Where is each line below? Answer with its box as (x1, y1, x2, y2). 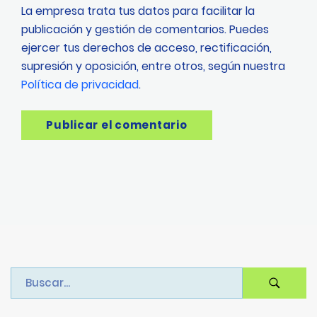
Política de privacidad (21, 76, 139, 93)
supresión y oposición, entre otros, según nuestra (21, 58, 285, 74)
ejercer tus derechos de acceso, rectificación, (21, 40, 272, 56)
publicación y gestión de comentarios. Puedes (21, 21, 269, 38)
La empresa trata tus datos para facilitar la (21, 3, 255, 19)
